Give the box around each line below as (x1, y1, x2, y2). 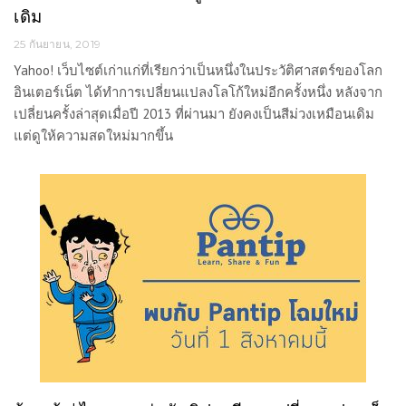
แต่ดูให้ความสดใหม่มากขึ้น (14, 127, 173, 145)
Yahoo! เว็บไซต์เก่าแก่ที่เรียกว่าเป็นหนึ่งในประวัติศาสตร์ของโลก (14, 62, 382, 80)
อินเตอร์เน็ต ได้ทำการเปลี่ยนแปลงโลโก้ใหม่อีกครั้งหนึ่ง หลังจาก (14, 83, 382, 101)
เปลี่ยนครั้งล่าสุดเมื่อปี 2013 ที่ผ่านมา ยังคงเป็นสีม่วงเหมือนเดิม (14, 105, 374, 123)
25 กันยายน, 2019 (14, 37, 101, 52)
